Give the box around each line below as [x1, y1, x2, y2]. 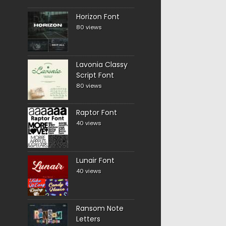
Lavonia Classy [76, 60, 128, 70]
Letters [76, 214, 100, 224]
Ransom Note [76, 203, 124, 213]
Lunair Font [76, 155, 115, 165]
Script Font [76, 70, 114, 80]
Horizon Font [76, 12, 120, 22]
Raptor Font [76, 107, 117, 118]
